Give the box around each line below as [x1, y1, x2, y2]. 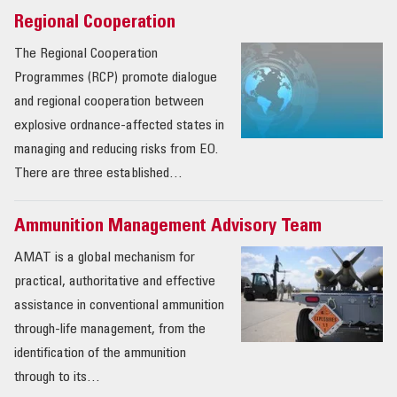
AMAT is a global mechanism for [14, 251, 195, 266]
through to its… [14, 370, 100, 385]
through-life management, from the [14, 323, 206, 338]
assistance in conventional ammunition [14, 299, 224, 314]
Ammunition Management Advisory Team [14, 218, 322, 237]
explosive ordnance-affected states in [14, 119, 224, 134]
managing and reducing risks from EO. [14, 143, 218, 158]
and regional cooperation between [14, 95, 204, 110]
